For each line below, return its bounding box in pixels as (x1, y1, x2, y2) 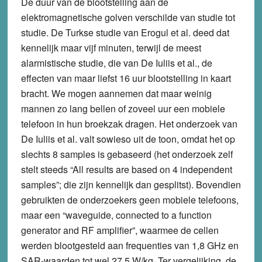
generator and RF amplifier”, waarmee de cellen (20, 223, 219, 237)
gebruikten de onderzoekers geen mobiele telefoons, (20, 192, 239, 206)
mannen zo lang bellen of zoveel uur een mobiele (20, 101, 225, 115)
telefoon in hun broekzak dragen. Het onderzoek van (20, 116, 237, 130)
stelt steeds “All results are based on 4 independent (20, 162, 232, 176)
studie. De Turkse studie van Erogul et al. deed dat (20, 25, 229, 39)
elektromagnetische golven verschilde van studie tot (20, 10, 235, 24)
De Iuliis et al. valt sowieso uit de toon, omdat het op (20, 132, 235, 146)
